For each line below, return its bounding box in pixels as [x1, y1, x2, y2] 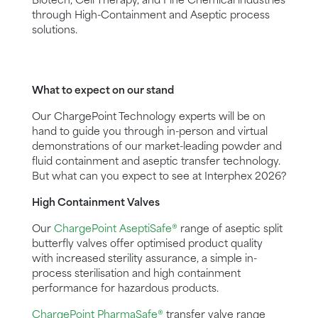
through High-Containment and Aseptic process [32, 11, 270, 21]
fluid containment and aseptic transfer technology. [32, 157, 280, 168]
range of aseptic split [177, 224, 283, 235]
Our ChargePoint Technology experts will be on [32, 112, 265, 123]
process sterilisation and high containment [32, 269, 241, 280]
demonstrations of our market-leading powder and [32, 142, 282, 153]
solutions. [32, 26, 77, 36]
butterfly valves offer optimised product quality [32, 239, 263, 250]
